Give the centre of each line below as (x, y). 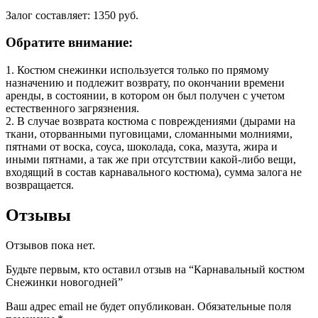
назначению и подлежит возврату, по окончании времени (145, 83)
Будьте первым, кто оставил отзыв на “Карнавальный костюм (155, 269)
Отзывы (38, 215)
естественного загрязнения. (72, 109)
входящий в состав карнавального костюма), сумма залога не (154, 172)
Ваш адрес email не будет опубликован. (100, 306)
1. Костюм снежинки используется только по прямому (137, 70)
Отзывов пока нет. (50, 245)
